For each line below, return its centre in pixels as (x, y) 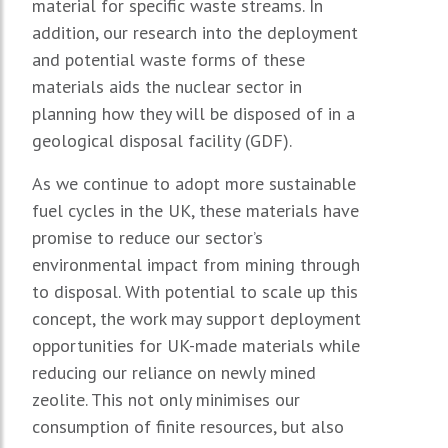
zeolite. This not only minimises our (166, 399)
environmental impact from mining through (196, 264)
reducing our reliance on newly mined (174, 372)
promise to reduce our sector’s (147, 237)
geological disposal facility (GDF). (162, 140)
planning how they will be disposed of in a (193, 113)
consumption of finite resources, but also (188, 426)
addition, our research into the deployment (195, 32)
